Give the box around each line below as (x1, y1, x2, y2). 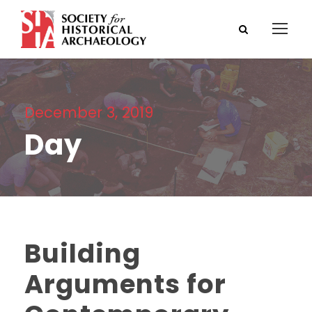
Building (24, 235, 141, 272)
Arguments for (24, 265, 226, 302)
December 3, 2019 (24, 102, 153, 123)
